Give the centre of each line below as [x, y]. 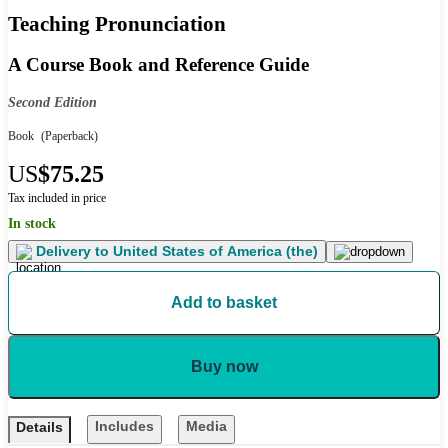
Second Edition [52, 103]
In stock [32, 224]
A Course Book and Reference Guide [158, 65]
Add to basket [224, 303]
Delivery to [72, 251]
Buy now [224, 367]
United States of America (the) [213, 251]
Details [39, 427]
